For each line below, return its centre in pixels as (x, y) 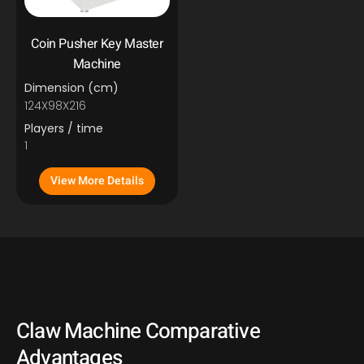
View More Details (97, 181)
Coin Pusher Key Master (97, 44)
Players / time (64, 128)
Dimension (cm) (71, 88)
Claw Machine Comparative (138, 332)
